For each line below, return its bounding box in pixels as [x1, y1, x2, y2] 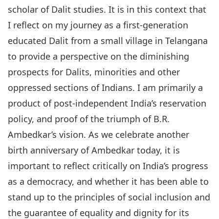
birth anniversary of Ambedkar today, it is [8, 144, 180, 156]
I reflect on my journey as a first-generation [8, 19, 188, 31]
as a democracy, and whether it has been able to [8, 175, 209, 187]
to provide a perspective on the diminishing [8, 50, 189, 62]
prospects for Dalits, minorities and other [8, 66, 180, 78]
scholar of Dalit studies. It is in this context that [8, 3, 206, 15]
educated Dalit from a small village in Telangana [8, 35, 208, 46]
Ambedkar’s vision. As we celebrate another [8, 129, 189, 140]
